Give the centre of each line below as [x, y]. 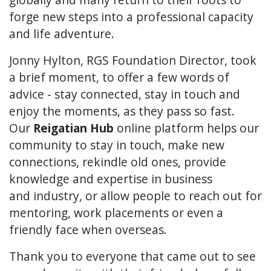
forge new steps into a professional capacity [131, 16]
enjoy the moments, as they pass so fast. [122, 111]
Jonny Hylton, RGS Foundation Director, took [133, 60]
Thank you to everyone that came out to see [132, 256]
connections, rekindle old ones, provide [118, 162]
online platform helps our [188, 128]
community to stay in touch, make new [117, 145]
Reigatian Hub [73, 128]
